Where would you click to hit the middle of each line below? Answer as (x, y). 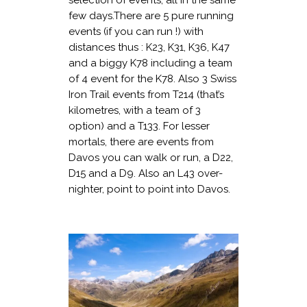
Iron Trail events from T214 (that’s (146, 94)
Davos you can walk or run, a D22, (151, 157)
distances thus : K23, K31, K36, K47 (149, 47)
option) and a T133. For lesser (139, 126)
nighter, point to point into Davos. (149, 189)
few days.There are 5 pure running (151, 15)
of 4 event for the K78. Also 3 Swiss (152, 78)
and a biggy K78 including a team (150, 63)
